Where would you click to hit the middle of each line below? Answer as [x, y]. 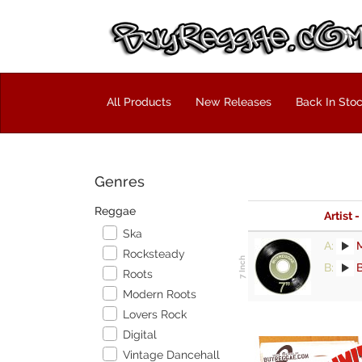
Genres [120, 181]
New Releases [234, 102]
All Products [139, 102]
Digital [140, 335]
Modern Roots [160, 294]
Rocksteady [154, 254]
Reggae [115, 211]
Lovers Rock [155, 314]
